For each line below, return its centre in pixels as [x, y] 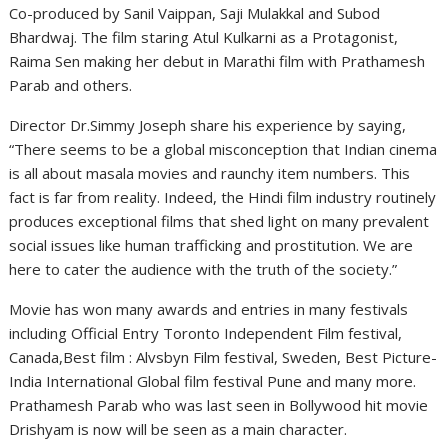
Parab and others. [71, 85]
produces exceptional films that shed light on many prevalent [219, 221]
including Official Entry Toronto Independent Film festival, [206, 333]
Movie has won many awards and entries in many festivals [209, 309]
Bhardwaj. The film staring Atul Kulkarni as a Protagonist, [206, 37]
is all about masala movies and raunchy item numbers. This [210, 173]
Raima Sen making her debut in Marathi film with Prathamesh [217, 61]
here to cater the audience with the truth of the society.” [203, 269]
